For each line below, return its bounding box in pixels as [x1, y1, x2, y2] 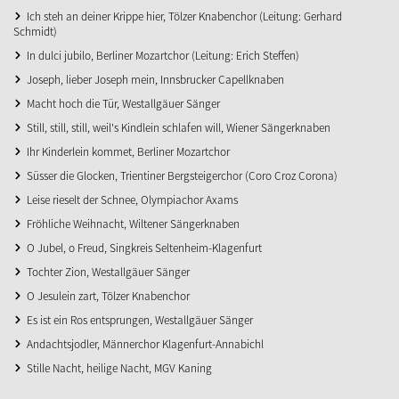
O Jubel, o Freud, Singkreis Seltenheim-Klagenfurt [27, 239, 262, 256]
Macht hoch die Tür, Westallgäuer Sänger [27, 94, 220, 111]
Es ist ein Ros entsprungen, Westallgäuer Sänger [27, 311, 253, 328]
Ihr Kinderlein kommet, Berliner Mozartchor [27, 142, 230, 159]
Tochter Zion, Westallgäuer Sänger [27, 263, 190, 280]
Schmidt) [13, 22, 57, 39]
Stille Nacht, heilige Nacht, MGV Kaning [27, 359, 212, 376]
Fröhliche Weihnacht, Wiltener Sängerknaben [27, 215, 240, 232]
